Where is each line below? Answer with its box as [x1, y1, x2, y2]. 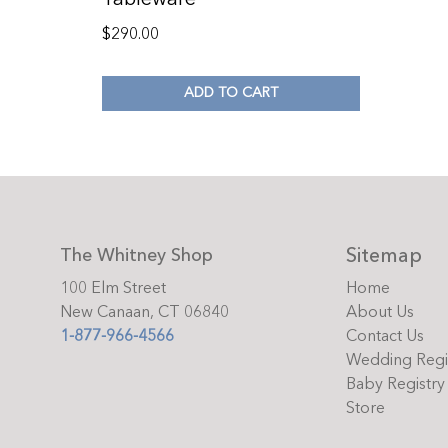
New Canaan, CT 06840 [60, 300, 229, 323]
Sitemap [346, 241, 422, 269]
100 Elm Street [60, 276, 166, 299]
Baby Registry [346, 372, 445, 395]
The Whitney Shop [60, 242, 213, 268]
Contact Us [346, 324, 424, 347]
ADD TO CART [183, 83, 278, 103]
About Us [346, 300, 414, 323]
